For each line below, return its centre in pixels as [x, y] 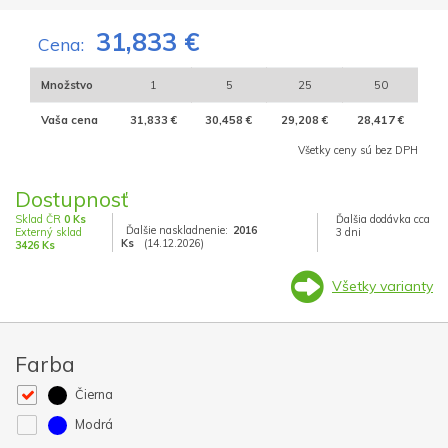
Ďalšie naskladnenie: [176, 230]
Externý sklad [48, 231]
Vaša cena [69, 119]
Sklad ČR [39, 218]
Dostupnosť [71, 198]
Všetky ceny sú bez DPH [358, 149]
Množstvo [66, 84]
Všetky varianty [382, 285]
